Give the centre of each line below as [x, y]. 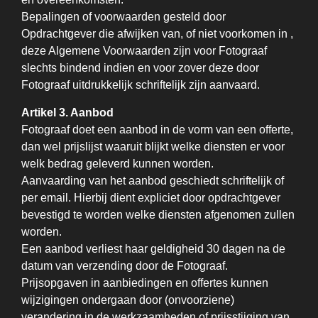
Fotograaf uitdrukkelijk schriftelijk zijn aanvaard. [141, 85]
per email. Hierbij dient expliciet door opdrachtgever [151, 198]
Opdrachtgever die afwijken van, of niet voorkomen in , [157, 34]
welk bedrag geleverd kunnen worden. [117, 164]
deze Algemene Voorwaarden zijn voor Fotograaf [144, 51]
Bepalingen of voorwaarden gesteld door [124, 17]
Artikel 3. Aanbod [67, 113]
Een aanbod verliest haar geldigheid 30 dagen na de [153, 249]
